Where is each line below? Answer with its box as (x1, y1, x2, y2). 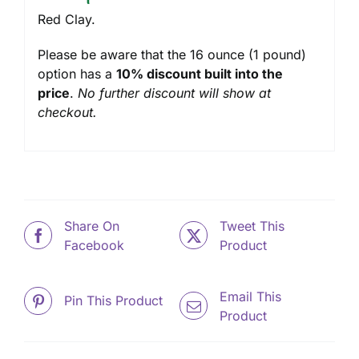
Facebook (64, 236, 124, 253)
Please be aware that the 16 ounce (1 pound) (37, 46, 306, 63)
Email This (220, 288, 281, 305)
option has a (37, 66, 116, 83)
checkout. (37, 104, 101, 121)
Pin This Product (64, 292, 163, 309)
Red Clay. (37, 11, 95, 28)
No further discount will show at (77, 85, 271, 102)
